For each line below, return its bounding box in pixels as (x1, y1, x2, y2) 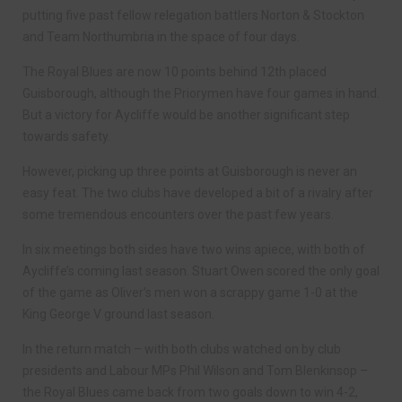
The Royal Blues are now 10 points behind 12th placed (22, 65, 327, 80)
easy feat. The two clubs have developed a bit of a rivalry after (22, 186, 373, 201)
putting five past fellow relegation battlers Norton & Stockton (22, 8, 364, 23)
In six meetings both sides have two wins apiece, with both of (22, 242, 365, 258)
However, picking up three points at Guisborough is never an (22, 164, 357, 179)
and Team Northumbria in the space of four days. (22, 30, 300, 45)
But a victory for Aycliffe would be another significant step (22, 108, 350, 123)
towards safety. (22, 129, 110, 144)
